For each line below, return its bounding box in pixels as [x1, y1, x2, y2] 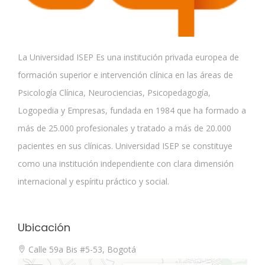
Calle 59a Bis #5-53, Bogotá [26, 243, 136, 255]
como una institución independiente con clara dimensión [18, 157, 234, 169]
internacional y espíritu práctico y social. [18, 175, 169, 187]
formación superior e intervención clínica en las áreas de [18, 69, 233, 80]
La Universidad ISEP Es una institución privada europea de [18, 51, 239, 63]
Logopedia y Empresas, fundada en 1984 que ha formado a [18, 104, 246, 116]
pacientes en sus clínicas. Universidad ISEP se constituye [18, 140, 232, 151]
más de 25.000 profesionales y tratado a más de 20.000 [18, 122, 231, 134]
